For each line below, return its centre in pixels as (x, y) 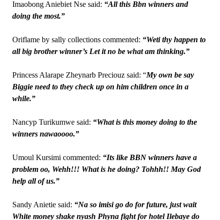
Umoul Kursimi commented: (57, 157)
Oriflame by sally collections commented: (77, 39)
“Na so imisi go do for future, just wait (135, 204)
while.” (24, 98)
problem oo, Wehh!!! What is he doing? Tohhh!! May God (106, 169)
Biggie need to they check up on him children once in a (100, 86)
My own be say (170, 75)
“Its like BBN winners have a (150, 157)
